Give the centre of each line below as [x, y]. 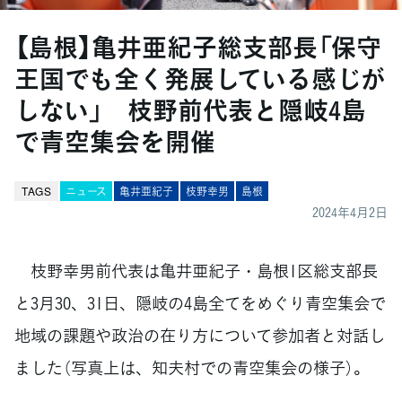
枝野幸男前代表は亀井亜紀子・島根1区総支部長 [196, 270]
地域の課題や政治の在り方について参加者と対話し [200, 335]
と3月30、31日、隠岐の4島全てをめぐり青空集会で [200, 302]
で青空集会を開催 [115, 141]
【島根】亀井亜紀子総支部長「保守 [198, 47]
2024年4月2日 [350, 212]
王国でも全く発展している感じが [200, 79]
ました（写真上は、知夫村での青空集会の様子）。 [192, 367]
